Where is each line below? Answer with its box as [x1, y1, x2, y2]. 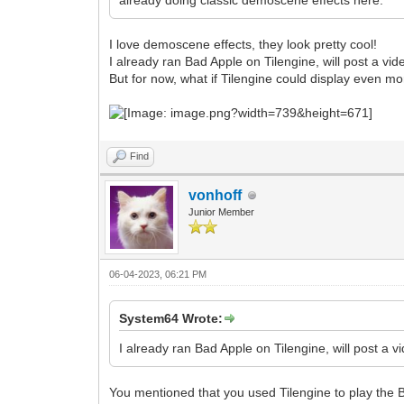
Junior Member [188, 207, 255, 217]
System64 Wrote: [119, 311, 224, 326]
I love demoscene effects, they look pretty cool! [109, 37, 378, 51]
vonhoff [188, 188, 243, 203]
